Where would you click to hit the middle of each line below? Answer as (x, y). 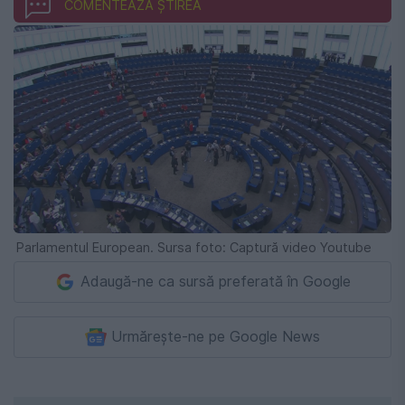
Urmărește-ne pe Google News (216, 336)
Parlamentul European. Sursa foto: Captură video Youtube (194, 247)
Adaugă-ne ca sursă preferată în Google (216, 281)
